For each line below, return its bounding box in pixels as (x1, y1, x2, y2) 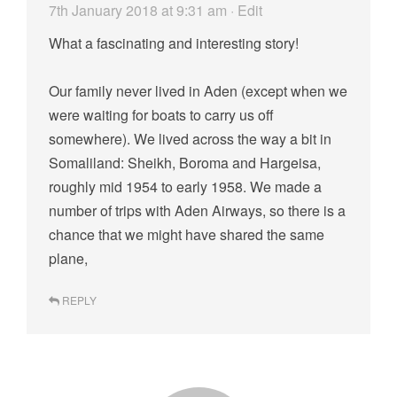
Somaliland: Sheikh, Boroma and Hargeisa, (49, 152, 321, 173)
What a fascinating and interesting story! (49, 32, 299, 53)
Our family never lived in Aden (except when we (49, 80, 347, 101)
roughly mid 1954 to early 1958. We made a (49, 175, 322, 197)
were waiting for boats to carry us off (49, 104, 274, 125)
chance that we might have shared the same (49, 223, 324, 245)
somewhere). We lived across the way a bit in (49, 128, 331, 149)
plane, (49, 247, 88, 269)
